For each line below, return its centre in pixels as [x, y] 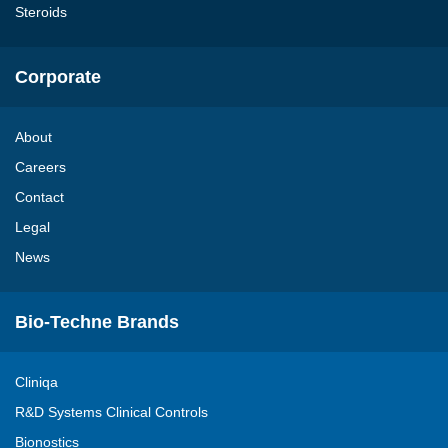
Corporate [58, 77]
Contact [39, 197]
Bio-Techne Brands [97, 322]
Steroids [41, 12]
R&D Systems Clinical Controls [111, 412]
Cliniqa [36, 382]
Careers [40, 167]
